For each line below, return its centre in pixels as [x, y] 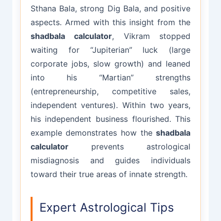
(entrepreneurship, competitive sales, [110, 92]
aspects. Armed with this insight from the [110, 22]
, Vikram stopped [151, 36]
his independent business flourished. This [110, 119]
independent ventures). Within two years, [110, 105]
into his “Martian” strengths [110, 78]
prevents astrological [129, 147]
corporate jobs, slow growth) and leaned [110, 64]
